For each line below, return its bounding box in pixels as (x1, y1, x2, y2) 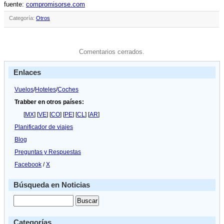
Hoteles (35, 86, 56, 93)
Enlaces (13, 68, 41, 76)
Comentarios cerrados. (78, 48, 144, 55)
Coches (57, 86, 78, 93)
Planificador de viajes (14, 123, 73, 131)
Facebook (14, 161, 41, 168)
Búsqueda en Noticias (13, 181, 90, 189)
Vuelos (14, 86, 33, 93)
